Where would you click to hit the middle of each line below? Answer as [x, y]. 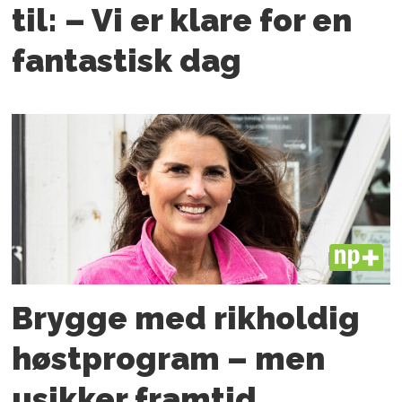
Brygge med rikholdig [186, 318]
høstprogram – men [169, 358]
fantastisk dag [127, 60]
